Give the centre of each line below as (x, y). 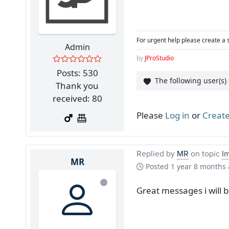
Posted (157, 166)
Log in (177, 115)
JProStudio (159, 58)
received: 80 (77, 98)
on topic (205, 153)
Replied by (157, 153)
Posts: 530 (77, 73)
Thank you (77, 85)
